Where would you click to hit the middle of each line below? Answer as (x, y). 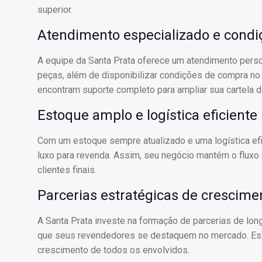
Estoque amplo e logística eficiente (147, 115)
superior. (55, 10)
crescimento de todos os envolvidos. (113, 250)
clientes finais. (67, 170)
